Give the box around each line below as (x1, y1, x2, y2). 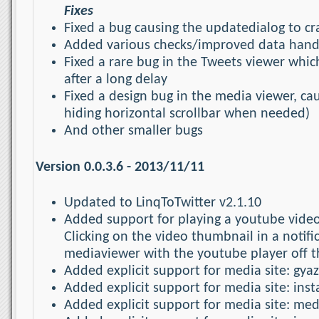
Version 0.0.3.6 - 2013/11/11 (36, 159, 204, 174)
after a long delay (64, 73, 167, 88)
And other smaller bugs (64, 124, 203, 139)
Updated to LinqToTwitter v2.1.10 (64, 196, 261, 211)
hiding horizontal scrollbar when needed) (64, 107, 310, 122)
